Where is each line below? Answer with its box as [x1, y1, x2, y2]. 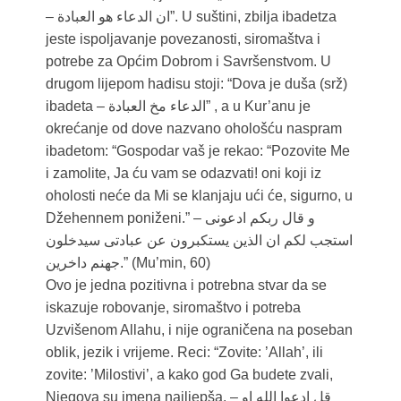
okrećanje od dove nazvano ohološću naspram [45, 121, 342, 137]
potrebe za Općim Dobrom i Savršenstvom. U [45, 54, 331, 70]
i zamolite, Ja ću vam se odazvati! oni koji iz [45, 166, 321, 182]
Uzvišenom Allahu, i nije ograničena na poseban [45, 322, 353, 338]
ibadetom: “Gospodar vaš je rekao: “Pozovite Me [45, 143, 350, 159]
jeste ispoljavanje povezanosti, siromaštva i [45, 31, 320, 47]
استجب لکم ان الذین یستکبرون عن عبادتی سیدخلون [45, 233, 353, 249]
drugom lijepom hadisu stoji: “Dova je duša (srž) [45, 76, 347, 92]
